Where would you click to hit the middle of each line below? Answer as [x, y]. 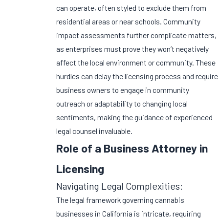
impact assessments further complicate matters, [137, 35]
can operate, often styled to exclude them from [131, 8]
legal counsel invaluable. [95, 131]
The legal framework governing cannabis [120, 200]
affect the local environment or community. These [136, 63]
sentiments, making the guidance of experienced [135, 117]
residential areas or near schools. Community [129, 22]
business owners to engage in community [123, 90]
